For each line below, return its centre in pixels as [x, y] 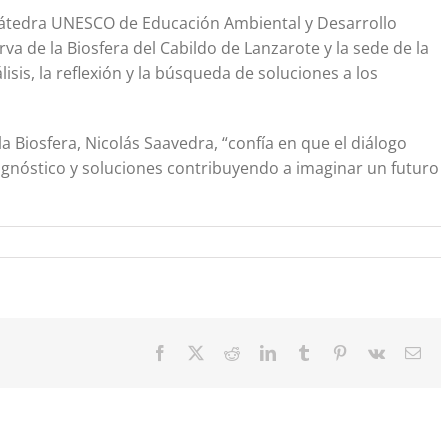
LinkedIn [304, 352]
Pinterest [374, 352]
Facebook [198, 352]
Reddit [260, 352]
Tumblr [334, 352]
